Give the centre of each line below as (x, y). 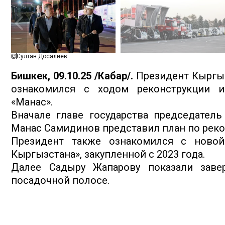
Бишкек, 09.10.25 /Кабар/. (74, 76)
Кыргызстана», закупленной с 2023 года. (108, 154)
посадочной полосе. (60, 181)
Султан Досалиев (42, 57)
